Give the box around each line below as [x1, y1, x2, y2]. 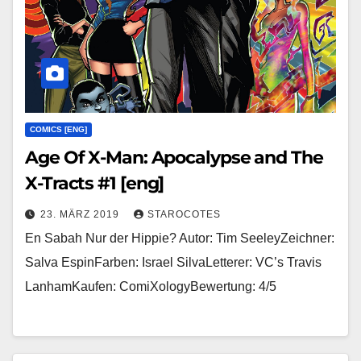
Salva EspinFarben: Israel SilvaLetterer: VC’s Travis [25, 255, 322, 270]
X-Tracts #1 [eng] [25, 172, 165, 195]
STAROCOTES [147, 209, 221, 221]
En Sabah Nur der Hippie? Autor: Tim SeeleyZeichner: [25, 231, 334, 246]
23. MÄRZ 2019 [40, 209, 122, 221]
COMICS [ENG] [30, 125, 87, 135]
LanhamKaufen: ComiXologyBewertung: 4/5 [25, 280, 276, 294]
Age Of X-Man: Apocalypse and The [25, 147, 323, 169]
